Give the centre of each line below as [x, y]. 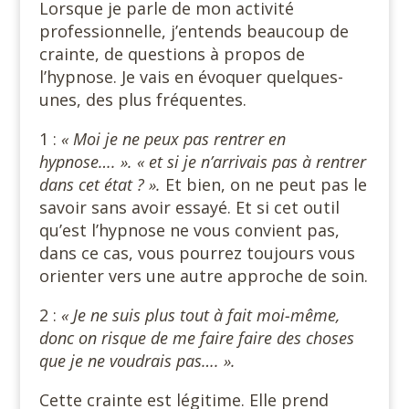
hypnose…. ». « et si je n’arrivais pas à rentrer [202, 161]
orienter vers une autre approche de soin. [203, 275]
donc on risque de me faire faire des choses [196, 337]
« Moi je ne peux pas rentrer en [173, 138]
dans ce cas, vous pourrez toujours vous [197, 252]
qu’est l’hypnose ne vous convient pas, [189, 230]
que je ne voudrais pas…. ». [137, 360]
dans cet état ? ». [100, 184]
